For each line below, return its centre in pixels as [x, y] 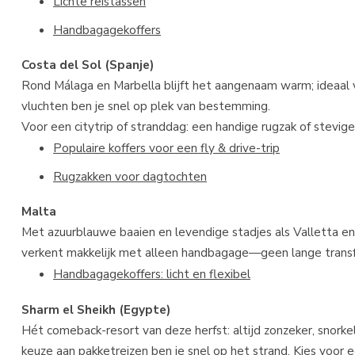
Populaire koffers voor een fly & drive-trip [166, 147]
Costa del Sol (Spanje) [88, 65]
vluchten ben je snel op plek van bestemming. [146, 106]
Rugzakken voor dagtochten [130, 176]
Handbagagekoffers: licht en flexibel [152, 274]
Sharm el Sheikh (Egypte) [96, 309]
